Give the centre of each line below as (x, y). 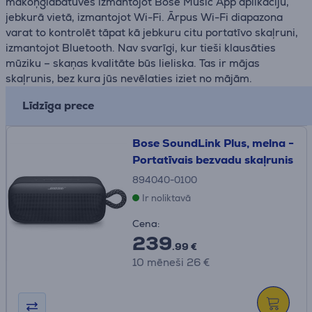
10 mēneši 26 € (171, 262)
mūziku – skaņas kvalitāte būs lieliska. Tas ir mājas (133, 63)
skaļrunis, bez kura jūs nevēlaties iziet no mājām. (129, 78)
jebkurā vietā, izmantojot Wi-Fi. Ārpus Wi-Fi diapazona (144, 17)
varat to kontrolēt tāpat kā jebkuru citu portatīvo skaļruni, (152, 32)
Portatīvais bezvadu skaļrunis (213, 160)
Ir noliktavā (166, 198)
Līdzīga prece (58, 106)
